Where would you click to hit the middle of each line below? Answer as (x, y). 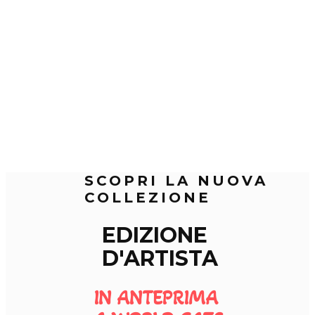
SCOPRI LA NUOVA (176, 181)
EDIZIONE (155, 236)
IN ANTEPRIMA (159, 298)
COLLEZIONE (148, 198)
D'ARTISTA (160, 259)
